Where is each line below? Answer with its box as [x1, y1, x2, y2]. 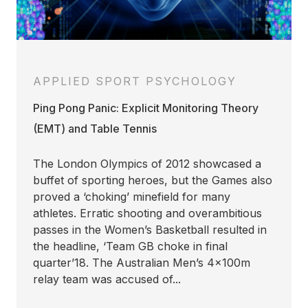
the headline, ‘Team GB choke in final [33, 239, 228, 253]
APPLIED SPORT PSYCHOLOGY [33, 74, 236, 88]
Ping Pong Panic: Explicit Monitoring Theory [33, 101, 258, 115]
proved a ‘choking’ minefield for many [33, 190, 230, 203]
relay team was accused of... [33, 272, 181, 286]
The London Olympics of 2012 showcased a [33, 157, 261, 170]
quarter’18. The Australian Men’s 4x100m [33, 256, 250, 269]
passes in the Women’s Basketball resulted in [33, 223, 267, 236]
